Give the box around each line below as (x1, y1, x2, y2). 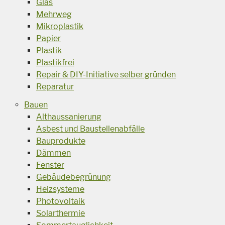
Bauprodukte (36, 136, 85, 146)
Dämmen (36, 148, 71, 158)
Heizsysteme (36, 184, 84, 194)
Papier (36, 34, 61, 44)
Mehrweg (36, 10, 72, 20)
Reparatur (36, 82, 74, 92)
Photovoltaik (36, 196, 85, 206)
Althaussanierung (36, 112, 101, 122)
